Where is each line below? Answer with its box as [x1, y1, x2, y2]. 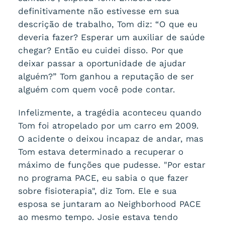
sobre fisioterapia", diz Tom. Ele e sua [18, 186, 177, 196]
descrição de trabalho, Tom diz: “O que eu [18, 19, 197, 29]
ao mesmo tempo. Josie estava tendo [18, 212, 178, 222]
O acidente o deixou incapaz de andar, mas [18, 134, 203, 144]
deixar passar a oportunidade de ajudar [18, 58, 186, 68]
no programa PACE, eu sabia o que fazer [18, 173, 188, 183]
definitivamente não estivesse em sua [18, 6, 179, 16]
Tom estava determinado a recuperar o [18, 147, 183, 157]
